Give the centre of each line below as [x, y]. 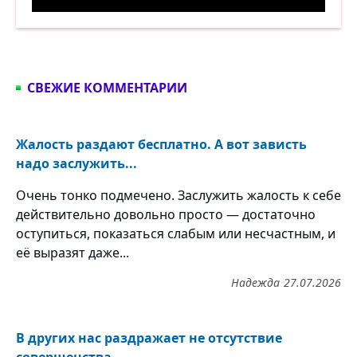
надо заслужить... [76, 164]
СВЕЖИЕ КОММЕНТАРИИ [107, 88]
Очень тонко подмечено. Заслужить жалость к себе [178, 196]
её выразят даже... [73, 253]
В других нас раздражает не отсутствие [149, 338]
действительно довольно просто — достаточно [166, 215]
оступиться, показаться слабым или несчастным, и [176, 234]
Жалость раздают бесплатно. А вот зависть [161, 145]
